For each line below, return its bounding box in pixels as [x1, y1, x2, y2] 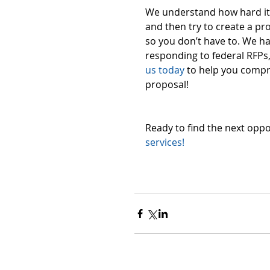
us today [145, 63, 184, 77]
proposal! [145, 78, 191, 92]
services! [145, 136, 184, 149]
